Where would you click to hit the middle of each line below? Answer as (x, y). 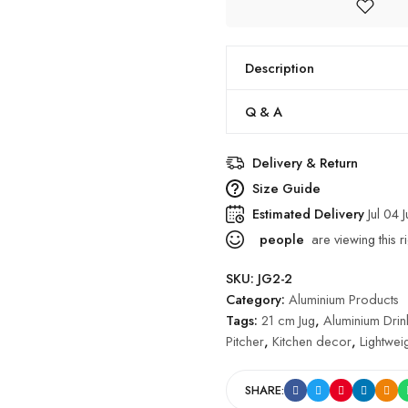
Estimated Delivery (310, 214)
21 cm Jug (288, 320)
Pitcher (245, 341)
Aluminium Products (344, 299)
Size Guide (286, 188)
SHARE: (265, 390)
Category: (257, 299)
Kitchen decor (312, 341)
